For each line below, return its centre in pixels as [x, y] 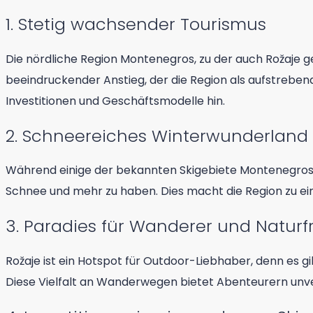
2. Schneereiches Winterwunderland [157, 136]
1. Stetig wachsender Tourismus [136, 24]
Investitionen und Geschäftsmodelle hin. [115, 101]
